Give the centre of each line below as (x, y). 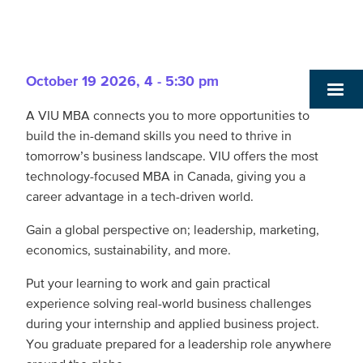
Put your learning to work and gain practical (148, 283)
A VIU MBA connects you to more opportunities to (168, 115)
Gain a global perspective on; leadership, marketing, (173, 229)
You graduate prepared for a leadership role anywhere (179, 344)
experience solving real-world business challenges (169, 303)
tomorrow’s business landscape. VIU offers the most (172, 156)
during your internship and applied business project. (173, 323)
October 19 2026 (81, 81)
